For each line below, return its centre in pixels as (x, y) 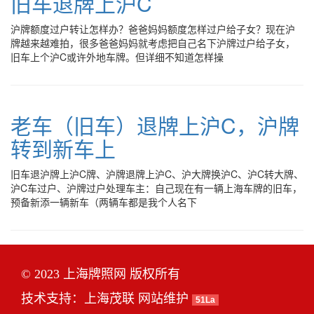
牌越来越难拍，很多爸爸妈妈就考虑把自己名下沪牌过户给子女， (153, 43)
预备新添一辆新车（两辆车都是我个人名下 (104, 202)
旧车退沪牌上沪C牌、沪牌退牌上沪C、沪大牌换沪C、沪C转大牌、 (157, 174)
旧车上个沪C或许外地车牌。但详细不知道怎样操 (117, 57)
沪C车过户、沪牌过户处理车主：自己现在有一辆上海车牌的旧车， (156, 188)
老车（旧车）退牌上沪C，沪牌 (155, 125)
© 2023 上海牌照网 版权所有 (101, 274)
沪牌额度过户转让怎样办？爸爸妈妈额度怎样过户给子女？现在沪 (153, 29)
